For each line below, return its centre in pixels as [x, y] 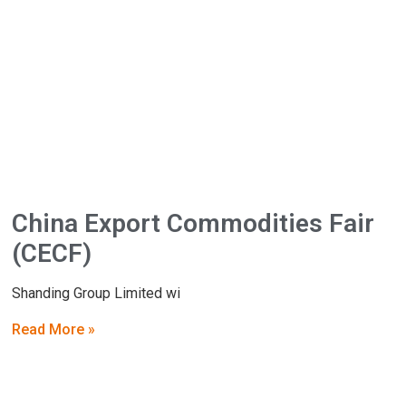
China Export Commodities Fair [193, 224]
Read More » [54, 329]
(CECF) [52, 254]
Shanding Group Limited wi [97, 294]
